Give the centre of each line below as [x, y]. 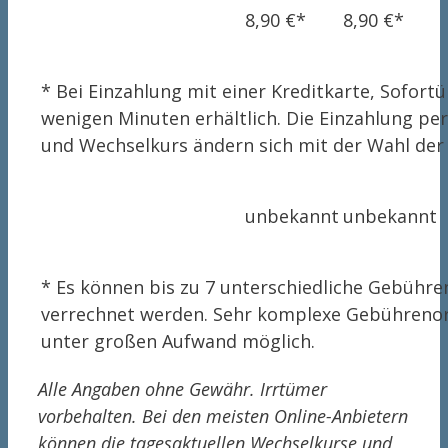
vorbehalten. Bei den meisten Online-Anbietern [223, 416]
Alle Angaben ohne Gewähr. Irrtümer [182, 389]
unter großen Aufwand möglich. [178, 341]
